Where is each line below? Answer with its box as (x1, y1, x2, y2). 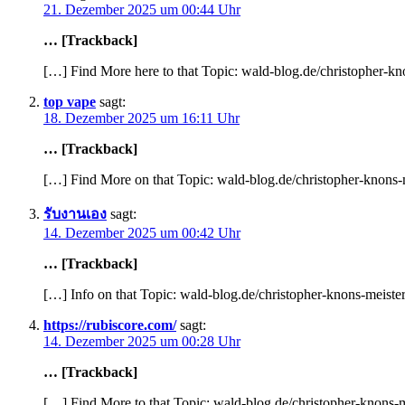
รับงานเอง (43, 206, 107, 222)
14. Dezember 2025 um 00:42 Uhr (43, 225, 240, 241)
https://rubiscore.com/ (43, 317, 176, 334)
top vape (43, 94, 96, 110)
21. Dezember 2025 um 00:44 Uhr (43, 2, 240, 18)
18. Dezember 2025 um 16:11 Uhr (43, 110, 240, 127)
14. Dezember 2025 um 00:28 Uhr (43, 334, 240, 350)
